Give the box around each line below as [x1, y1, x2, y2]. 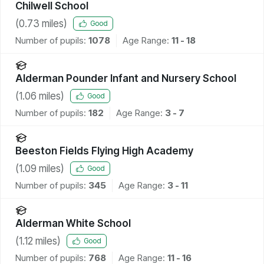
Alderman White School [15, 217, 131, 229]
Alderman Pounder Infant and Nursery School [15, 72, 236, 84]
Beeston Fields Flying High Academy [15, 144, 193, 157]
